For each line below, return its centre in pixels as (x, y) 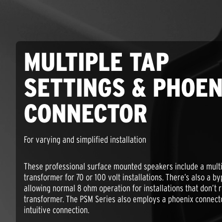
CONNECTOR (86, 113)
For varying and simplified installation (85, 140)
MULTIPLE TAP (96, 62)
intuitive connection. (56, 210)
